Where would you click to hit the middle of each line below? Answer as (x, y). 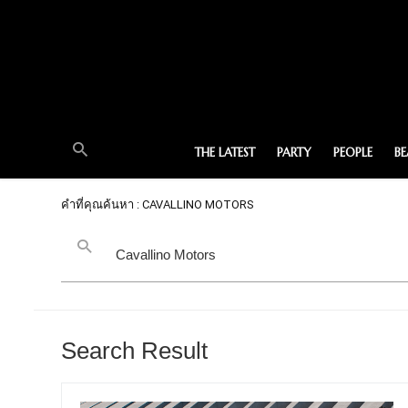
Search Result (134, 351)
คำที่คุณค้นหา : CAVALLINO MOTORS (158, 204)
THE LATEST (224, 153)
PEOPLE (352, 153)
